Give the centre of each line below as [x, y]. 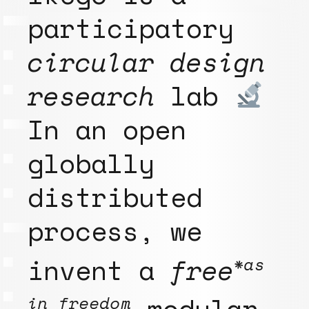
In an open [107, 129]
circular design [147, 61]
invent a [99, 270]
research [91, 95]
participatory [131, 28]
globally [91, 163]
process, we [115, 230]
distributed [115, 197]
